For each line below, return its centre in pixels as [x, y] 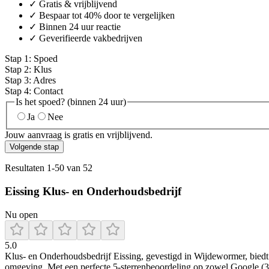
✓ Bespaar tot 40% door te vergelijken [102, 15]
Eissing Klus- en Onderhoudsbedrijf [93, 191]
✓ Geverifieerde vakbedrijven [86, 38]
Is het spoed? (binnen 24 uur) [71, 101]
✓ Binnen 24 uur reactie [75, 26]
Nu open [21, 214]
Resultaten [26, 168]
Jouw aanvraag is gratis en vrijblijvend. [79, 135]
